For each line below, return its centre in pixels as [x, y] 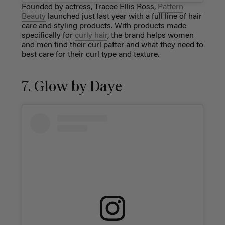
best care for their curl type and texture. [90, 55]
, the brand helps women [150, 36]
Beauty [33, 17]
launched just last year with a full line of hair [124, 17]
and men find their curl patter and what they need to [112, 45]
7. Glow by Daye [72, 87]
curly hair [91, 36]
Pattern [170, 7]
